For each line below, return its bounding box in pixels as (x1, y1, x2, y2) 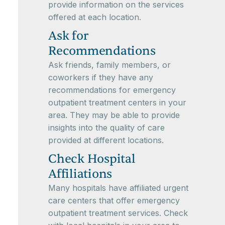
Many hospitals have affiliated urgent (48, 183, 188, 193)
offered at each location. (48, 12, 141, 23)
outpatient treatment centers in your (48, 97, 186, 108)
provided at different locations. (48, 135, 164, 146)
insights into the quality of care (48, 123, 165, 133)
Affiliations (48, 166, 112, 182)
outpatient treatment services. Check (48, 208, 188, 218)
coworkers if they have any (48, 72, 153, 83)
